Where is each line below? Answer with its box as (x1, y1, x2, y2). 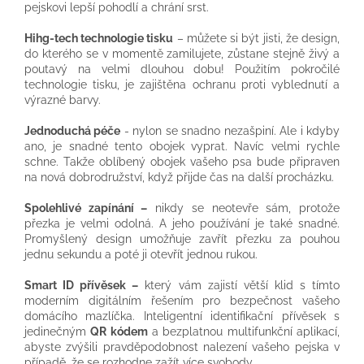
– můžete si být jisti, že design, (173, 31, 340, 45)
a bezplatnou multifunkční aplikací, (147, 324, 340, 338)
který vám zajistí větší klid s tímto (138, 278, 340, 292)
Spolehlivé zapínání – (24, 201, 148, 214)
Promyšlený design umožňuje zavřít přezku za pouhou (24, 232, 340, 245)
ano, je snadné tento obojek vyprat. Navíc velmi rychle (24, 139, 340, 153)
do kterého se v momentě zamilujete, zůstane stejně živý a (24, 46, 340, 60)
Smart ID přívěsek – (24, 278, 139, 292)
